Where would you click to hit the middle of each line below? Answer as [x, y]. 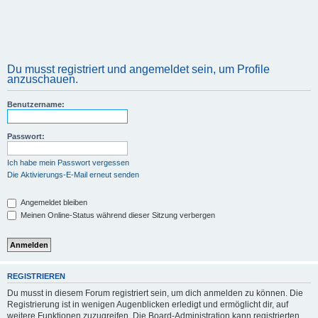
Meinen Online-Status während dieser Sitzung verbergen [117, 215]
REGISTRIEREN [36, 276]
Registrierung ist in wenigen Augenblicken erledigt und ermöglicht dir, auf [148, 304]
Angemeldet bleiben [53, 202]
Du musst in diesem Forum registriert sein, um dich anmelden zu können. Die [155, 293]
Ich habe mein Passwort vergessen [68, 163]
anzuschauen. [43, 79]
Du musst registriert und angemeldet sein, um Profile [138, 69]
